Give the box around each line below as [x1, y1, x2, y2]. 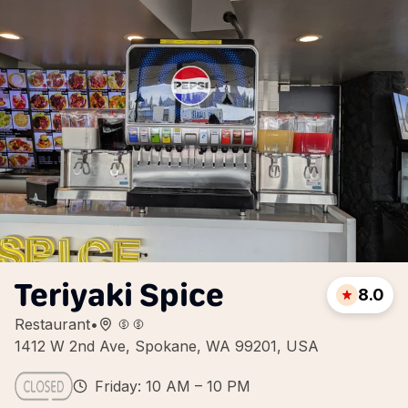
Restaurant [15, 315, 90, 333]
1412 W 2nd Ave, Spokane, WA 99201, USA [15, 337, 319, 355]
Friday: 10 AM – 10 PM [95, 377, 250, 395]
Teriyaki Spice [15, 275, 224, 314]
